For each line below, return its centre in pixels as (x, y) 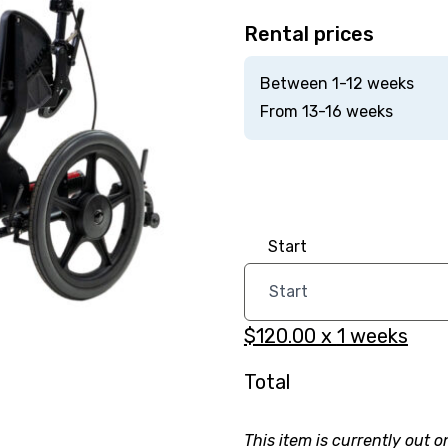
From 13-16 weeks (326, 111)
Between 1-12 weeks (336, 83)
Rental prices (308, 34)
